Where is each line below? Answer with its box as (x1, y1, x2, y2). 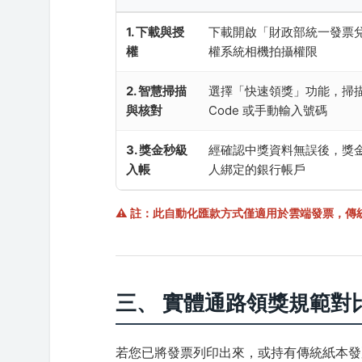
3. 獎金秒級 (126, 141, 188, 158)
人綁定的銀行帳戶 (208, 161, 306, 177)
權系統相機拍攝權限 (208, 43, 318, 59)
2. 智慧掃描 (126, 82, 187, 99)
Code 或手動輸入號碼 (208, 102, 328, 118)
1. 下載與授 (126, 23, 185, 40)
